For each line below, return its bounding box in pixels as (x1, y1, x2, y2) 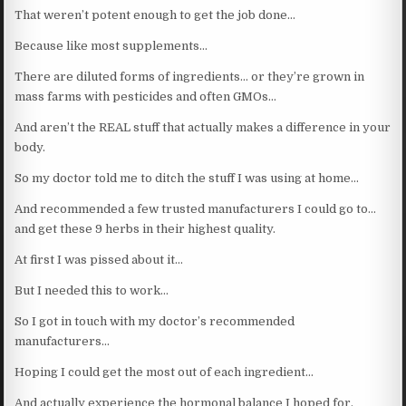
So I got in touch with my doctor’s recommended (14, 314, 295, 328)
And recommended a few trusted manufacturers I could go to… (14, 201, 377, 216)
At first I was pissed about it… (14, 252, 184, 266)
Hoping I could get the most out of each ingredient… (14, 364, 314, 379)
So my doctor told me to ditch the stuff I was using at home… (14, 170, 360, 185)
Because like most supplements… (14, 38, 208, 53)
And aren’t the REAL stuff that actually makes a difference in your (14, 120, 391, 134)
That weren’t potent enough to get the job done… (14, 7, 296, 22)
